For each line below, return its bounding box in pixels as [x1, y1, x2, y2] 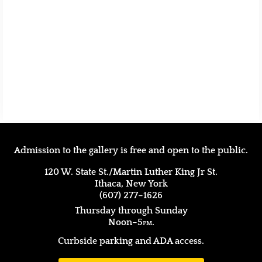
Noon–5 [108, 216, 143, 227]
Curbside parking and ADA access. [58, 235, 204, 246]
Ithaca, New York [94, 178, 168, 189]
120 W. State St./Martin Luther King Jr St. [44, 166, 218, 177]
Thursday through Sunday [74, 205, 188, 216]
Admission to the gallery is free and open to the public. [14, 144, 248, 156]
